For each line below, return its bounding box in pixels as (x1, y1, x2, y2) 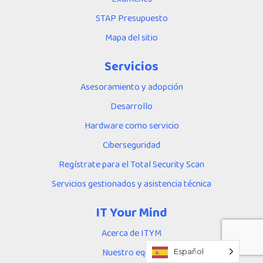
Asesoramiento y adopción (80, 79, 183, 93)
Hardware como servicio (84, 118, 179, 132)
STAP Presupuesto (95, 11, 168, 25)
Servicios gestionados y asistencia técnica (52, 176, 211, 190)
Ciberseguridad (103, 137, 160, 151)
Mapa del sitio (105, 30, 158, 44)
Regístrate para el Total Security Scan (59, 157, 204, 171)
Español (174, 247, 204, 256)
